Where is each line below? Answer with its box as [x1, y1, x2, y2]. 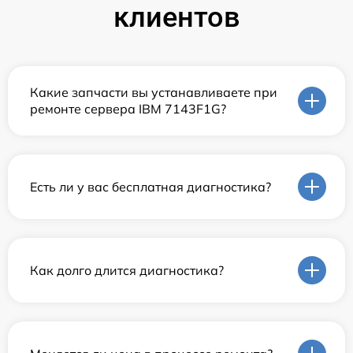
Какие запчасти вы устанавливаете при [30, 84, 277, 101]
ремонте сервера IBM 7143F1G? [30, 101, 226, 117]
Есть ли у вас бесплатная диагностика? [30, 178, 271, 195]
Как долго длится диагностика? [30, 262, 224, 278]
